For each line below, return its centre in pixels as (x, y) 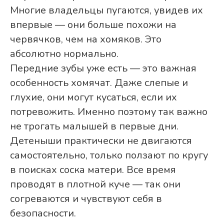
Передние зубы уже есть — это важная (103, 68)
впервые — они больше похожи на (93, 25)
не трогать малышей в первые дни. (94, 126)
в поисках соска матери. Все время (93, 170)
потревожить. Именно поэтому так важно (109, 112)
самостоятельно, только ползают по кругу (109, 155)
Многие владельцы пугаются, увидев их (106, 10)
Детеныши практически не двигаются (101, 141)
